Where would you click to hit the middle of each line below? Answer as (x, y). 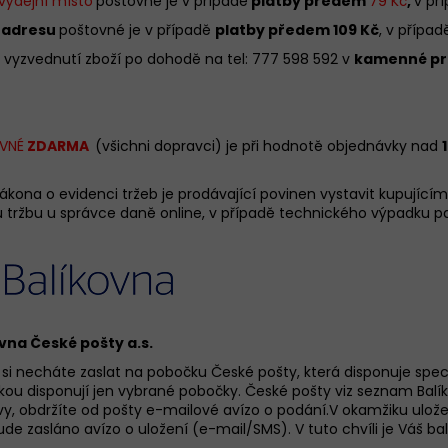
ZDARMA (59, 145)
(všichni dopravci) (158, 145)
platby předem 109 (286, 29)
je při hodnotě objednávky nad (332, 145)
